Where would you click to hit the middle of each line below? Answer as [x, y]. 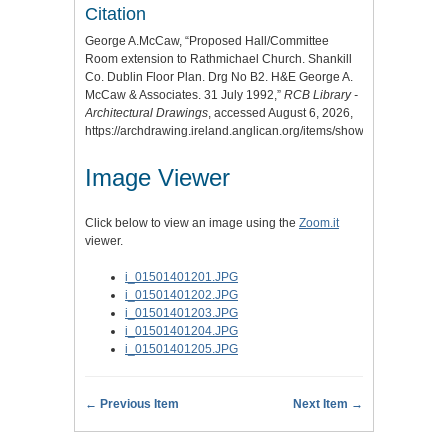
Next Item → [328, 403]
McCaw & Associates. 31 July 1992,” [184, 94]
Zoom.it [319, 222]
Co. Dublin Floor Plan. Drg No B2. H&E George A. [219, 76]
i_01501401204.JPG [181, 330]
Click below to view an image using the [192, 222]
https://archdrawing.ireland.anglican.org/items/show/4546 [240, 130]
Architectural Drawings [146, 112]
